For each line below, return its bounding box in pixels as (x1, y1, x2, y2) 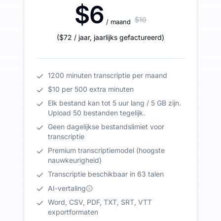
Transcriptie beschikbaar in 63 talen (48, 170, 164, 178)
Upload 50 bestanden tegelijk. (48, 109, 145, 117)
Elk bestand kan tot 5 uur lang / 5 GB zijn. (48, 99, 181, 107)
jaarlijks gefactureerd (94, 33, 162, 41)
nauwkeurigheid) (48, 156, 102, 164)
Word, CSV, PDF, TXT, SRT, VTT (48, 198, 152, 207)
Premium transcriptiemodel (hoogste (48, 146, 165, 154)
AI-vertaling (48, 184, 86, 193)
